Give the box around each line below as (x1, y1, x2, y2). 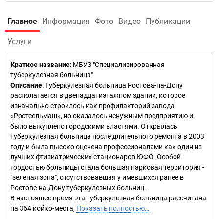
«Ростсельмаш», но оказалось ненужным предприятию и (10, 112, 193, 120)
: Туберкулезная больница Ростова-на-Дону (42, 81, 183, 89)
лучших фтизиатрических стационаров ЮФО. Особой (10, 153, 181, 161)
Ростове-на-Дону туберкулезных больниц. (10, 184, 146, 192)
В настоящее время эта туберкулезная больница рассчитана (10, 194, 206, 202)
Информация (42, 17, 90, 26)
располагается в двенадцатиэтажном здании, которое (10, 91, 185, 99)
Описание (10, 81, 42, 89)
